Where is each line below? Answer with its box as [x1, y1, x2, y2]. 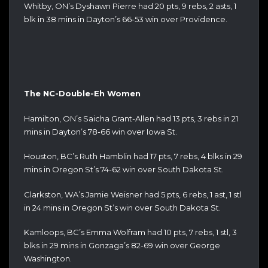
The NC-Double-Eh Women [24, 89, 141, 99]
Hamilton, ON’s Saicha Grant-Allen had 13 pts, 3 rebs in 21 [24, 113, 238, 123]
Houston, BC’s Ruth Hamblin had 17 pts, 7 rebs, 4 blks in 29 [24, 151, 242, 162]
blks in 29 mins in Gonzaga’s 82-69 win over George [24, 240, 220, 251]
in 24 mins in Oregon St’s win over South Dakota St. [24, 202, 221, 212]
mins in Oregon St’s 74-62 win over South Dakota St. [24, 165, 224, 175]
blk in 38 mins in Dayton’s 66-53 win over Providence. [24, 14, 227, 24]
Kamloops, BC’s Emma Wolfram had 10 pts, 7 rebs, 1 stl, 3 [24, 227, 237, 237]
